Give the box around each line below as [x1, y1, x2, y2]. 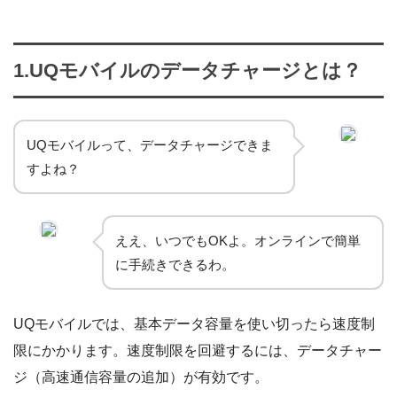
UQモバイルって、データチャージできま [27, 137, 273, 153]
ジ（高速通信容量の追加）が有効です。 [13, 370, 269, 385]
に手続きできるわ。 [115, 257, 235, 273]
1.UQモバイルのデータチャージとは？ [13, 59, 362, 82]
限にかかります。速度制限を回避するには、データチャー [13, 343, 382, 359]
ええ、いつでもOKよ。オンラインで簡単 [115, 233, 361, 249]
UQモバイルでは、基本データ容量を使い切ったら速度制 [13, 316, 375, 332]
